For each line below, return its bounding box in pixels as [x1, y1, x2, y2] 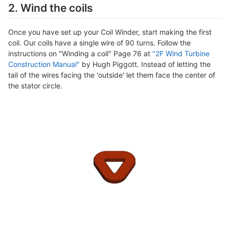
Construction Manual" [8, 59, 80, 68]
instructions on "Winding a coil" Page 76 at [8, 49, 152, 58]
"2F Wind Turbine [152, 49, 210, 58]
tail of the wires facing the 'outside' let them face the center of [8, 70, 215, 79]
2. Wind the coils [8, 2, 93, 15]
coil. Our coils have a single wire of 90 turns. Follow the [8, 38, 191, 47]
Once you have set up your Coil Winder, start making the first [8, 27, 212, 36]
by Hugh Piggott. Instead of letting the [80, 59, 211, 68]
